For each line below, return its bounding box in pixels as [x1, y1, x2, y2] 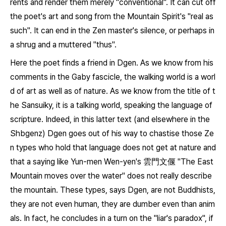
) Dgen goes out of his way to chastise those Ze [42, 129, 214, 138]
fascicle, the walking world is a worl [90, 72, 215, 82]
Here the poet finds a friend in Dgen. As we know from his [10, 58, 213, 68]
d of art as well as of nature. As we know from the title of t [10, 86, 215, 96]
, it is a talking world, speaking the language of [52, 100, 212, 110]
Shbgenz [10, 129, 42, 138]
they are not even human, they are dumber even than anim [10, 199, 215, 209]
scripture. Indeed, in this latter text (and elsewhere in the [10, 115, 210, 124]
